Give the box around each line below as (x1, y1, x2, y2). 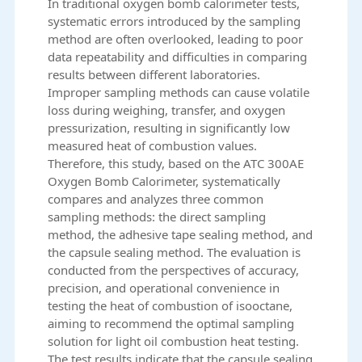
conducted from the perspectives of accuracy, (48, 262, 300, 279)
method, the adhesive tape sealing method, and (48, 226, 314, 243)
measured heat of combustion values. (48, 137, 258, 154)
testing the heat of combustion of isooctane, (48, 297, 293, 314)
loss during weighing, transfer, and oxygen (48, 102, 286, 119)
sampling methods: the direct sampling (48, 208, 267, 225)
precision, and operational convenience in (48, 280, 280, 297)
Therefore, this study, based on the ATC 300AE (48, 155, 305, 172)
